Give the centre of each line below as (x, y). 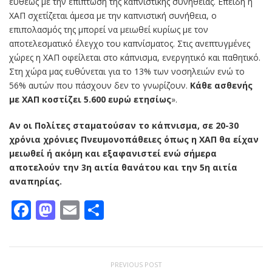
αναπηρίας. (36, 182)
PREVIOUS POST (136, 265)
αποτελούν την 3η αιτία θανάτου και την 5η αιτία (123, 168)
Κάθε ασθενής (221, 86)
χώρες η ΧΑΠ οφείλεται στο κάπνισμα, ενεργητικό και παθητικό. (135, 58)
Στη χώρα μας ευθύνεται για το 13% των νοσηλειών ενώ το (127, 72)
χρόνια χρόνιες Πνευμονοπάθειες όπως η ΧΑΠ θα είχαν (134, 140)
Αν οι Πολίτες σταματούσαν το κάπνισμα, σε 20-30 (124, 126)
